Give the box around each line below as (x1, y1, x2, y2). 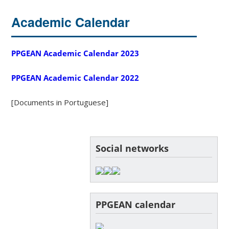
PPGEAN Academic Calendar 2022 (11, 72, 140, 83)
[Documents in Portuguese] (11, 97, 109, 107)
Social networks (95, 142, 169, 154)
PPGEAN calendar (95, 198, 175, 211)
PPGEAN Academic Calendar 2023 (11, 48, 140, 58)
